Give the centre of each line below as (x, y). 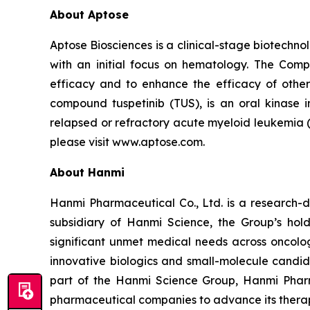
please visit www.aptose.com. (127, 142)
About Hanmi (87, 172)
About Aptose (89, 14)
